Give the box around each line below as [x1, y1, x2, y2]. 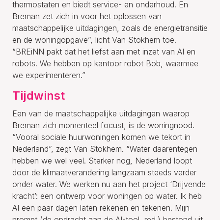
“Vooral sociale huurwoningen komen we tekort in [12, 132, 191, 142]
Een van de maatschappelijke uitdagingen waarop [12, 108, 190, 118]
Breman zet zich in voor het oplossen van [12, 11, 162, 21]
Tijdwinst [12, 88, 65, 103]
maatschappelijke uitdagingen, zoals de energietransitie [12, 23, 208, 33]
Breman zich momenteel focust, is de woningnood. [12, 120, 194, 130]
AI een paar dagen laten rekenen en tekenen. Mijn [12, 202, 190, 213]
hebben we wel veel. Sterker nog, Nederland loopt [12, 155, 192, 165]
